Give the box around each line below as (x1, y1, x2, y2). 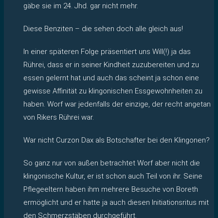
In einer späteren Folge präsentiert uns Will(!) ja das (23, 47, 191, 56)
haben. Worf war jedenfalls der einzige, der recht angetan (23, 99, 211, 109)
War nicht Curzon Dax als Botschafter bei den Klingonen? (23, 135, 210, 145)
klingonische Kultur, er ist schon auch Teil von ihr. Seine (23, 171, 202, 181)
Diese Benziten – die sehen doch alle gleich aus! (23, 24, 183, 33)
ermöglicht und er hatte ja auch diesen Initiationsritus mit (23, 198, 209, 207)
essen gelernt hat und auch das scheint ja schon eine (23, 73, 199, 82)
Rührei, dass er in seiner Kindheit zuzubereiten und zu (23, 60, 199, 69)
